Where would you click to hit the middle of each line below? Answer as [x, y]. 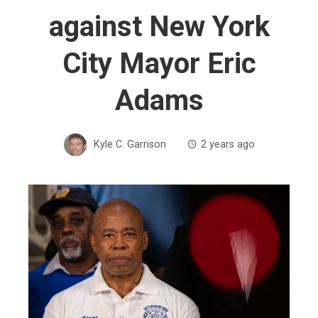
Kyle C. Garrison [130, 144]
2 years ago [227, 144]
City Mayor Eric [159, 64]
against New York [159, 27]
